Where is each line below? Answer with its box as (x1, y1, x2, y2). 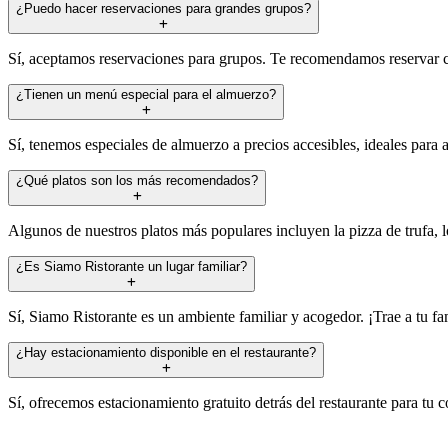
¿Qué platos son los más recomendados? (16, 172, 258, 188)
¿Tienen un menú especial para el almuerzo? (16, 86, 276, 102)
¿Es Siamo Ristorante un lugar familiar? (16, 258, 247, 274)
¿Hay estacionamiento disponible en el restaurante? (16, 344, 316, 360)
